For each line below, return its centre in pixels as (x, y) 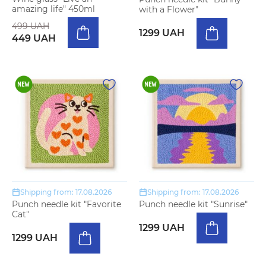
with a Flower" (169, 9)
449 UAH (34, 38)
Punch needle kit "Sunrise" (193, 204)
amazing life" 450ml (53, 9)
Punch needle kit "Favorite (66, 204)
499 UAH (31, 26)
